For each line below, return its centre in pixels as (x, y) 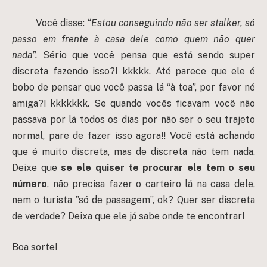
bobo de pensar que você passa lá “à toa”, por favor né (133, 88)
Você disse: (61, 23)
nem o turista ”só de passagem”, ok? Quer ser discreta (133, 200)
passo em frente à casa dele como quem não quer (133, 39)
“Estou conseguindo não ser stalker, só (171, 23)
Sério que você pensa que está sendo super (149, 55)
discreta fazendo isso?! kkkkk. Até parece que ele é (133, 72)
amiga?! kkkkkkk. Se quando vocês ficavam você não (133, 104)
